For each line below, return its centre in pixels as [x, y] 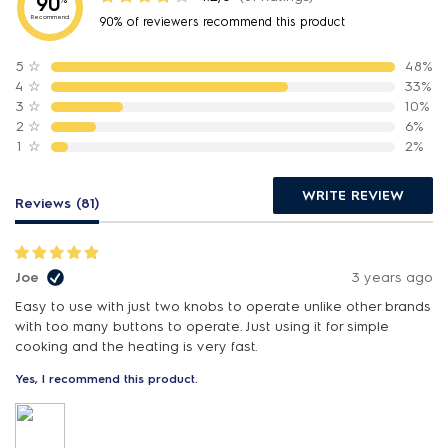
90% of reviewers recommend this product [222, 21]
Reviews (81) [57, 203]
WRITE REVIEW [353, 195]
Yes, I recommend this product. [106, 379]
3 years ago [392, 277]
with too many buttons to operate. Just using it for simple [202, 326]
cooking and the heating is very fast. [136, 346]
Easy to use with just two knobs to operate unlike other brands [223, 306]
